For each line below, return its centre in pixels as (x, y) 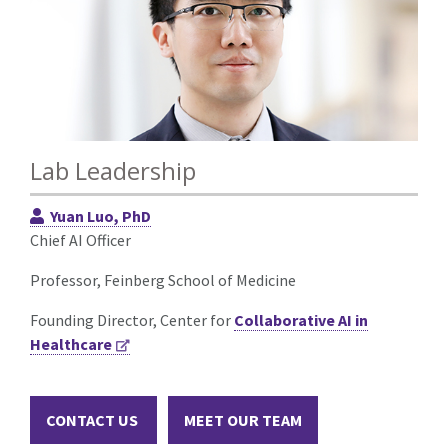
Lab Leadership (113, 170)
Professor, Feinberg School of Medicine (163, 279)
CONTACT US (93, 420)
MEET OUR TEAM (243, 420)
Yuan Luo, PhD (101, 215)
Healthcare (71, 343)
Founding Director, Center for (132, 319)
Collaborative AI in (301, 319)
